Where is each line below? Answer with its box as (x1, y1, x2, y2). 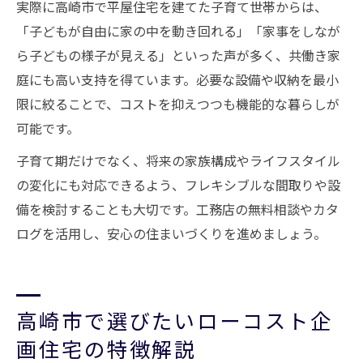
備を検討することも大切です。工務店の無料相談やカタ (16, 199, 339, 219)
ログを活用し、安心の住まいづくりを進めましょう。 (16, 224, 327, 243)
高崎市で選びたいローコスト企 (16, 305, 333, 335)
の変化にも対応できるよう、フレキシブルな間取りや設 (16, 175, 340, 194)
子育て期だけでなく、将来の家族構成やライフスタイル (16, 151, 340, 170)
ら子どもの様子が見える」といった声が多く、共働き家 (16, 45, 340, 65)
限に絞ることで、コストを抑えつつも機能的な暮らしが (16, 94, 340, 113)
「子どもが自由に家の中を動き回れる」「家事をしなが (16, 21, 340, 41)
